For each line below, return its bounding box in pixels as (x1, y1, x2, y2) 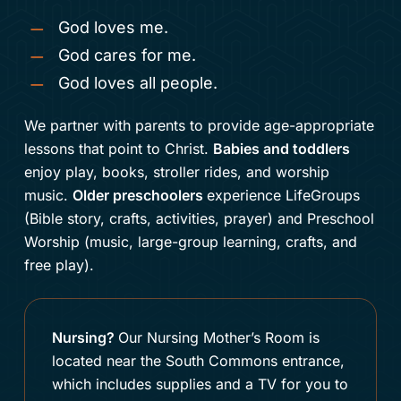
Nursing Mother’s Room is (146, 328, 320, 347)
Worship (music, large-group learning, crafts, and (23, 233, 357, 252)
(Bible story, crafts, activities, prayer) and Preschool (23, 209, 374, 228)
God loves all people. (57, 73, 218, 93)
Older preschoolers (72, 186, 207, 205)
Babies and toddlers (212, 140, 350, 158)
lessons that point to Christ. (23, 140, 213, 158)
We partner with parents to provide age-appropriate (23, 116, 374, 135)
